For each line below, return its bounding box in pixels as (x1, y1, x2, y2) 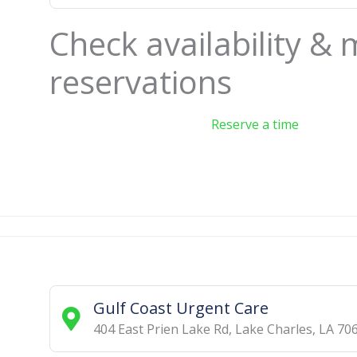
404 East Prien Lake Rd (92, 320, 229, 338)
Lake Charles (234, 320, 312, 338)
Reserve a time (211, 115, 299, 133)
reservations (49, 59, 232, 104)
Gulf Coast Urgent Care (92, 296, 269, 319)
